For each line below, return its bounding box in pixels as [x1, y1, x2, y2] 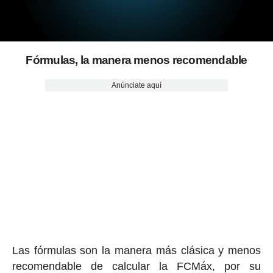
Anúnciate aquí [111, 80, 161, 90]
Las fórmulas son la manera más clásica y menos [12, 244, 261, 257]
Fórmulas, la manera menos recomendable [26, 53, 247, 66]
